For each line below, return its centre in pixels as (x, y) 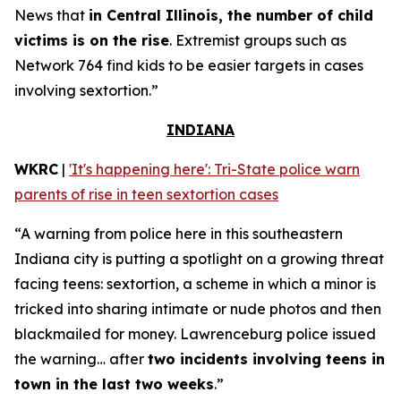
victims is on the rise (92, 40)
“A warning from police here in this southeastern (179, 234)
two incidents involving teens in (266, 359)
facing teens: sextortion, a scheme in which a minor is (195, 284)
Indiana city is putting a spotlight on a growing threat (199, 259)
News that (51, 15)
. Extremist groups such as (258, 40)
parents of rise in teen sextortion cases (146, 194)
